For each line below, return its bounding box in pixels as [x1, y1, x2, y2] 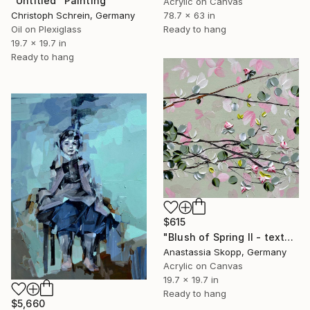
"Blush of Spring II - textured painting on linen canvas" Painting [284, 231, 294, 244]
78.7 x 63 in [163, 10, 215, 21]
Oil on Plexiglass [11, 23, 82, 35]
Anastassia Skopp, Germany [163, 246, 286, 258]
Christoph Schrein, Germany [11, 9, 135, 21]
